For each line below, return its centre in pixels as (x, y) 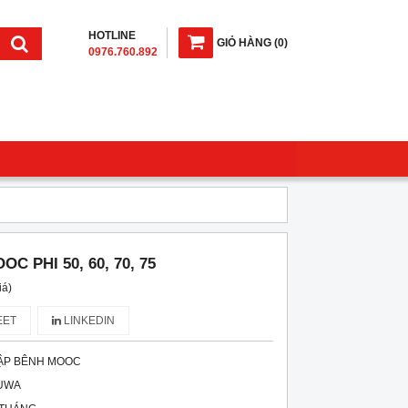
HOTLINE (112, 36)
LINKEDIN (87, 321)
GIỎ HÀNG (244, 43)
